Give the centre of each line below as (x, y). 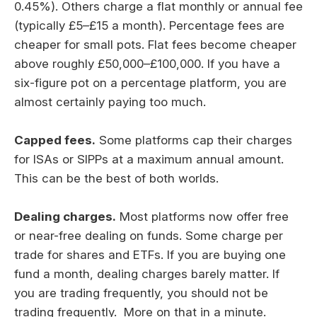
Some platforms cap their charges (194, 140)
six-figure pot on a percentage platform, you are (150, 82)
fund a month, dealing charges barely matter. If (147, 274)
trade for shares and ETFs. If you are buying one (150, 255)
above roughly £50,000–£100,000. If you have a (147, 63)
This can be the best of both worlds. (116, 179)
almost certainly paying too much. (110, 102)
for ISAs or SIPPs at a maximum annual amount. (149, 160)
